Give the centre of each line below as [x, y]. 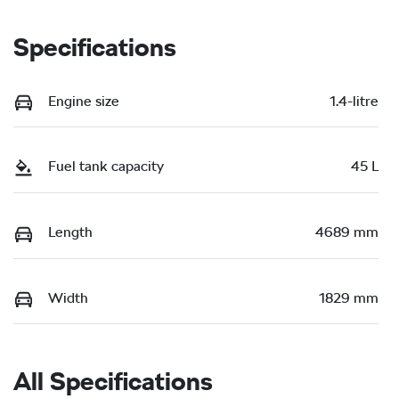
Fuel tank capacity [106, 167]
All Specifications [113, 382]
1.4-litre [354, 101]
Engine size [84, 101]
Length [70, 232]
